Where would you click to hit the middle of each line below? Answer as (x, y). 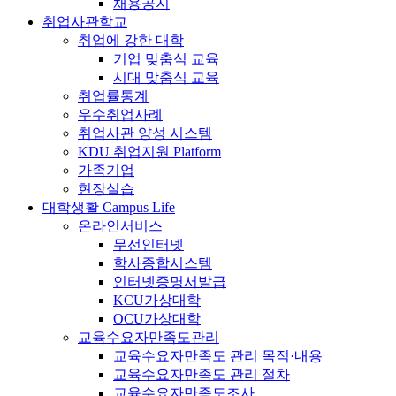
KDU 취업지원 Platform (149, 152)
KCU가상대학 (157, 301)
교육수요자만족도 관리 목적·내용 (218, 356)
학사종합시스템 (163, 263)
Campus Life (139, 208)
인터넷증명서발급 (170, 282)
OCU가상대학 (157, 319)
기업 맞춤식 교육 (166, 59)
